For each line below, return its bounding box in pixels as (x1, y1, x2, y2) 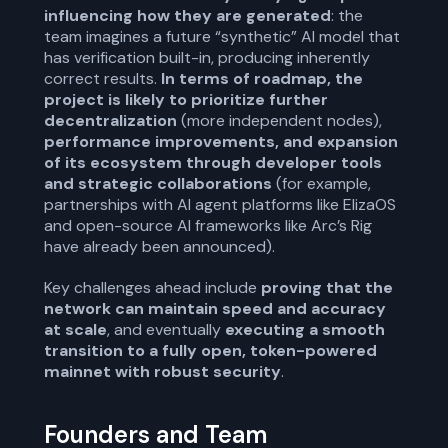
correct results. (44, 68, 161, 89)
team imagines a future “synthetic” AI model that (44, 26, 400, 47)
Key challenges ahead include (44, 277, 261, 298)
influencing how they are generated (44, 5, 331, 26)
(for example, (272, 173, 371, 194)
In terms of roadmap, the (161, 68, 363, 89)
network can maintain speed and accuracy (44, 298, 386, 319)
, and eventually (107, 319, 225, 340)
